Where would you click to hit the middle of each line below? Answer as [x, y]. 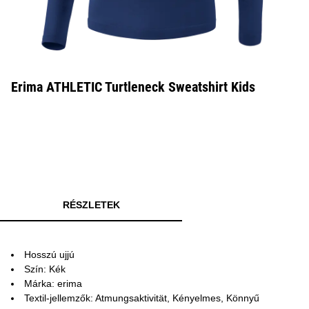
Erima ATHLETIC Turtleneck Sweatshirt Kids [133, 87]
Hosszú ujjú [49, 255]
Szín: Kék [45, 269]
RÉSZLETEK [91, 205]
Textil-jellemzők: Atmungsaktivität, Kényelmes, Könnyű [142, 298]
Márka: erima [53, 283]
